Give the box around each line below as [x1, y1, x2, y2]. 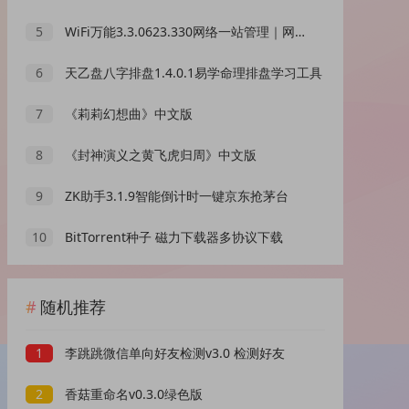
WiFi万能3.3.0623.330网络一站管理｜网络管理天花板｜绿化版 [61, 23, 296, 41]
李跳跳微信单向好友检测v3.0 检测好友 [61, 344, 286, 362]
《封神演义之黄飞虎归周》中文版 [61, 146, 257, 164]
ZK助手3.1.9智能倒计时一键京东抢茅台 [61, 187, 289, 205]
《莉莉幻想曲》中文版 [61, 105, 194, 123]
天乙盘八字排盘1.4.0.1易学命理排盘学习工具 [61, 64, 323, 82]
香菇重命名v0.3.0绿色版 [61, 385, 204, 404]
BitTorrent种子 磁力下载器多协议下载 [61, 228, 284, 246]
